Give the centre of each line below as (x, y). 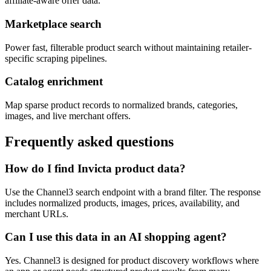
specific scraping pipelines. (56, 58)
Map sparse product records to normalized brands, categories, (121, 105)
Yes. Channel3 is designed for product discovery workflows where (132, 261)
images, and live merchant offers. (68, 116)
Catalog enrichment (54, 82)
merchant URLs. (37, 214)
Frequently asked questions (89, 141)
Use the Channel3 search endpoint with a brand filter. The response (133, 192)
